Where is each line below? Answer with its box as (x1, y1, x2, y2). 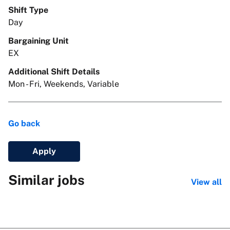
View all (191, 177, 222, 187)
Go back (8, 118, 40, 128)
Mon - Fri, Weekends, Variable (8, 79, 119, 89)
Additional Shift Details (8, 66, 100, 76)
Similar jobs (8, 172, 85, 188)
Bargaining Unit (8, 35, 69, 46)
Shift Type (8, 5, 48, 15)
